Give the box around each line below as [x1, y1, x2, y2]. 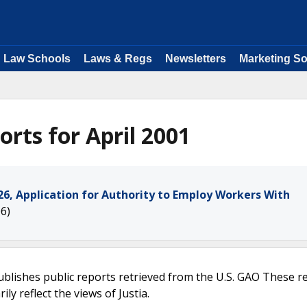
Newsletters [165, 53, 226, 64]
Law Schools [3, 53, 71, 64]
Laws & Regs [84, 53, 152, 64]
